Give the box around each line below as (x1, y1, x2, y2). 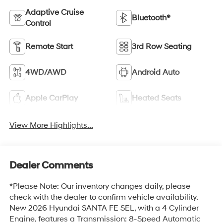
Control (25, 18, 51, 28)
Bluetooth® (132, 12, 170, 23)
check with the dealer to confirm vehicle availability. (9, 192, 198, 203)
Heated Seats (132, 93, 181, 103)
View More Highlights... (9, 120, 93, 130)
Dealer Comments (9, 160, 93, 172)
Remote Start (25, 41, 73, 52)
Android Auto (132, 67, 179, 77)
